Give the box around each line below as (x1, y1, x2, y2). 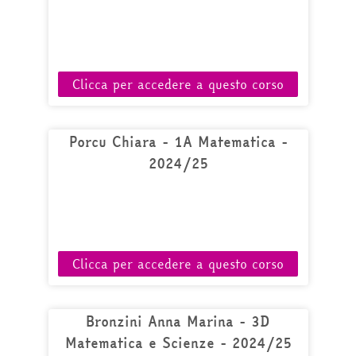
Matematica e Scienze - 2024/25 (64, 331, 292, 354)
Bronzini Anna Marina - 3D (86, 310, 270, 333)
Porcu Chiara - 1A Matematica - (68, 130, 288, 153)
